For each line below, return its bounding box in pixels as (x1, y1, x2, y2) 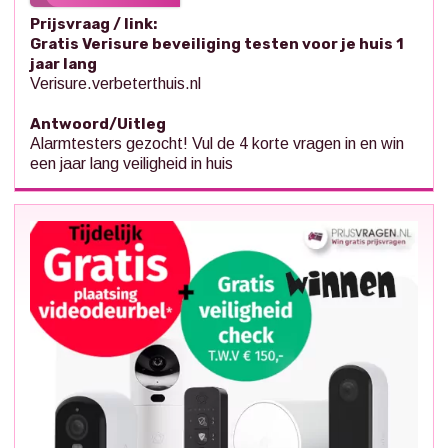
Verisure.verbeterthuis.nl (30, 75, 201, 93)
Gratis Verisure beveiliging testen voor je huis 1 (30, 35, 404, 54)
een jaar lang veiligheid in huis (30, 155, 233, 173)
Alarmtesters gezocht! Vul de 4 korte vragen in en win (30, 135, 404, 153)
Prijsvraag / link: (30, 15, 157, 34)
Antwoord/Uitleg (30, 115, 166, 134)
